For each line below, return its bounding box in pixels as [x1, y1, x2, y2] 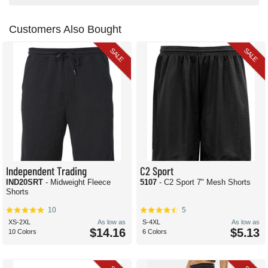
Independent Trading [6, 163, 87, 178]
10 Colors [8, 228, 36, 236]
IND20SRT [6, 178, 45, 187]
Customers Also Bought [9, 23, 121, 36]
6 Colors [142, 228, 167, 236]
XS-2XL [8, 218, 31, 226]
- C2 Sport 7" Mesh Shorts [159, 178, 251, 187]
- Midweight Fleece [45, 178, 111, 187]
